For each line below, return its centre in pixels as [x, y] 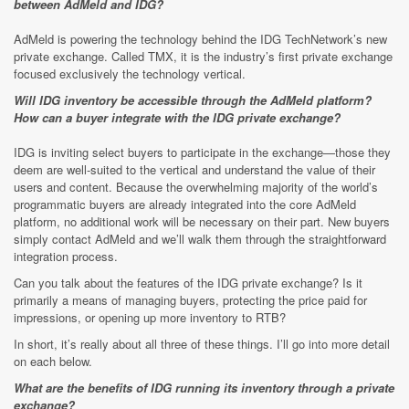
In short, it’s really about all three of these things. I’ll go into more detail [202, 343]
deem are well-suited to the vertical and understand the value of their [194, 169]
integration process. [66, 256]
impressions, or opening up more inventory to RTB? [150, 317]
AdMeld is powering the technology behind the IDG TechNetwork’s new [200, 38]
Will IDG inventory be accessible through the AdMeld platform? [193, 100]
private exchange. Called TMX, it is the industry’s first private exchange [203, 56]
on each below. [53, 361]
